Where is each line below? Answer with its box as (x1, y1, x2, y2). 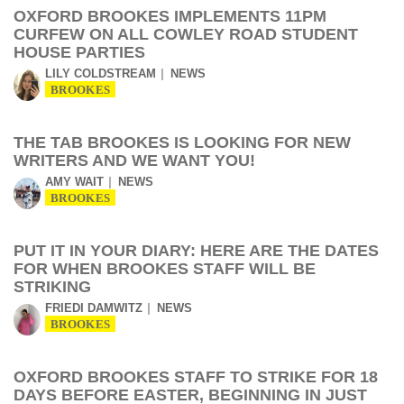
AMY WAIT (45, 175, 104, 188)
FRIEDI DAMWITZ (45, 301, 142, 315)
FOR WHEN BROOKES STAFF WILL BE (14, 260, 316, 278)
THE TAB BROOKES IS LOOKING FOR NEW (14, 133, 351, 151)
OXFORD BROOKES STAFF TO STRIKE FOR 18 (14, 368, 378, 386)
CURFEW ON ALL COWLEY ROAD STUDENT (14, 25, 358, 43)
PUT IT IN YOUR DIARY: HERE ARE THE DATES (14, 242, 379, 260)
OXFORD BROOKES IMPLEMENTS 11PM (14, 7, 326, 25)
